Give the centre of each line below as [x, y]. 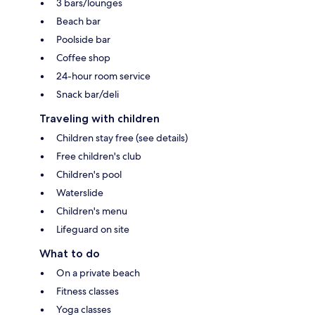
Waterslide [80, 192]
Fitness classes [88, 291]
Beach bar [78, 21]
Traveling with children [99, 118]
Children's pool [89, 174]
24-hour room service [103, 76]
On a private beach [98, 272]
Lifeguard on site [93, 229]
